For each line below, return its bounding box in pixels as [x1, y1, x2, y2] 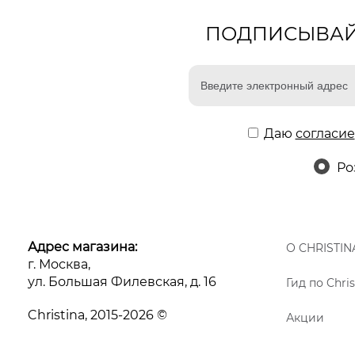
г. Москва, [28, 256, 90, 272]
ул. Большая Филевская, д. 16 [28, 273, 216, 289]
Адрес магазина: [28, 239, 137, 254]
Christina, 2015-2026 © [28, 307, 167, 323]
